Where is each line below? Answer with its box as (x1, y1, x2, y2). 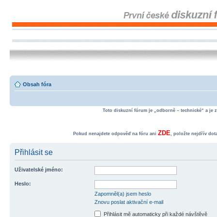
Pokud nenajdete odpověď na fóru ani (73, 131, 158, 136)
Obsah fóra (23, 81, 51, 87)
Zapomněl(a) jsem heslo (94, 191, 151, 197)
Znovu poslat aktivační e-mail (94, 199, 163, 205)
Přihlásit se (15, 148, 53, 156)
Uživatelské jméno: (15, 167, 63, 172)
